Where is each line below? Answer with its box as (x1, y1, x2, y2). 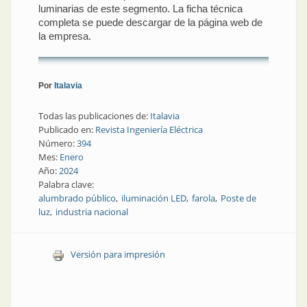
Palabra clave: (38, 178, 96, 191)
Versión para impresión (70, 248, 165, 261)
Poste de (221, 192, 256, 205)
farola (192, 192, 215, 205)
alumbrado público (38, 192, 116, 205)
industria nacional (56, 206, 128, 219)
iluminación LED (121, 192, 186, 205)
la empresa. (38, 29, 91, 42)
